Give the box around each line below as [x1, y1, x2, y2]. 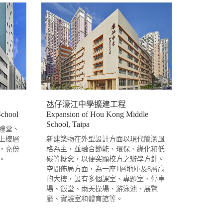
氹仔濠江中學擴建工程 [46, 100, 126, 109]
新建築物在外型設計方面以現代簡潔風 [46, 135, 165, 143]
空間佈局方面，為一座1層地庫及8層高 [46, 165, 165, 173]
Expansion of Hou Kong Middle [46, 110, 148, 118]
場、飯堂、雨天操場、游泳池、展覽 [46, 185, 158, 193]
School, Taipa [46, 119, 90, 128]
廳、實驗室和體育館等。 [46, 195, 131, 203]
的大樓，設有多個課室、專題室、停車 [46, 175, 165, 183]
